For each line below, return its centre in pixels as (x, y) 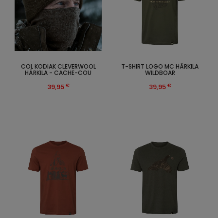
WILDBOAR (160, 73)
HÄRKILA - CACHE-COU (58, 73)
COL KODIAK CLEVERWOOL (58, 67)
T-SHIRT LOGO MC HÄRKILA (160, 67)
